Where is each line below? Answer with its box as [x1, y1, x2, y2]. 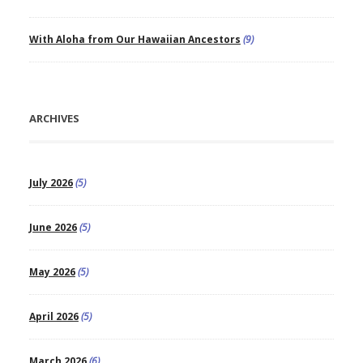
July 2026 [28, 176, 73, 190]
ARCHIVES [28, 111, 79, 126]
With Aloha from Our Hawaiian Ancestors [28, 32, 241, 47]
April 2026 [28, 310, 79, 324]
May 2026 [28, 265, 75, 280]
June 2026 [28, 220, 77, 235]
